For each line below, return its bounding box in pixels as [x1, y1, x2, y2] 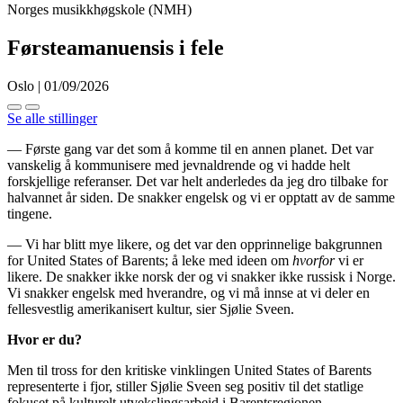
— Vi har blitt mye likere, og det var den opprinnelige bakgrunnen [7, 236, 382, 252]
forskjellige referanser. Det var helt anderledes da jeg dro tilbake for [7, 173, 388, 189]
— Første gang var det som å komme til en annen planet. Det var [7, 140, 373, 157]
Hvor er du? [7, 331, 82, 347]
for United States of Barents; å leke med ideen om [7, 252, 292, 268]
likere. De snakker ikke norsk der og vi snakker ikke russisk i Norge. [7, 268, 396, 284]
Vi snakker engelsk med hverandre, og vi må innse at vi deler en [7, 284, 370, 300]
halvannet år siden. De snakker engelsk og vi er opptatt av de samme [7, 189, 395, 205]
